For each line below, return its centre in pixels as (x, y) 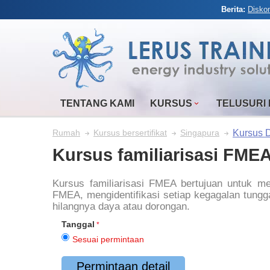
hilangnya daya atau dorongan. (121, 206)
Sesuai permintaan (108, 239)
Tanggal (78, 224)
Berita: (234, 9)
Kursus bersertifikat (130, 133)
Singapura (200, 133)
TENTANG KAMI (97, 103)
